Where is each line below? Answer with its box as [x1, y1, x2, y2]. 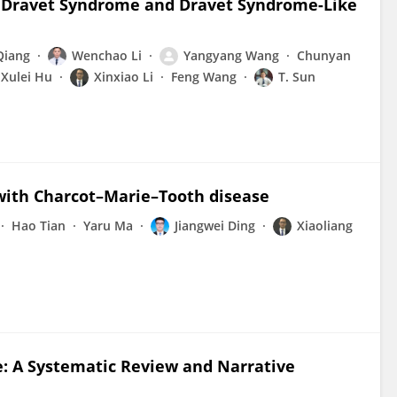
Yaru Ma [83, 217, 133, 234]
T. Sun [278, 68, 315, 85]
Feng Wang [171, 68, 237, 85]
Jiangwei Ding [175, 217, 255, 234]
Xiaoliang [297, 217, 353, 234]
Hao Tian [12, 217, 66, 234]
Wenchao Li [72, 47, 142, 64]
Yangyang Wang [183, 47, 279, 64]
